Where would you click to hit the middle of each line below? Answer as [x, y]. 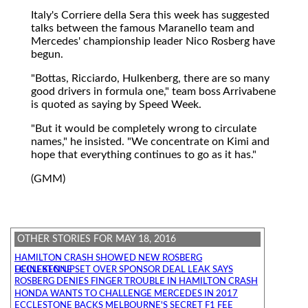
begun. [47, 54]
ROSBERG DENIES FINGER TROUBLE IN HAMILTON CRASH [136, 282]
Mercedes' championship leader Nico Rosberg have [153, 41]
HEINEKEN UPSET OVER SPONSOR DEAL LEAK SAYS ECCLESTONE [43, 270]
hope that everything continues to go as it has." [144, 154]
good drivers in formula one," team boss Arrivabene [153, 91]
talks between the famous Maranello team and [143, 28]
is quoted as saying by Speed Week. [116, 104]
